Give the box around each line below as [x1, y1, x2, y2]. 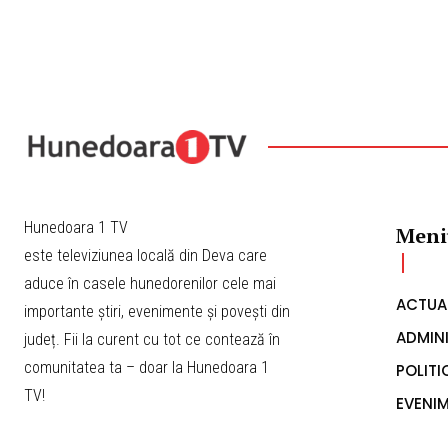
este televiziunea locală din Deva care [24, 14, 267, 34]
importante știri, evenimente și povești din [24, 70, 290, 90]
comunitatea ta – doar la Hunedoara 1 [24, 126, 269, 146]
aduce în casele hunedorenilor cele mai [24, 42, 276, 62]
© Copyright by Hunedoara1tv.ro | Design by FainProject [24, 384, 385, 404]
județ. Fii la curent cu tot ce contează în [24, 98, 280, 118]
